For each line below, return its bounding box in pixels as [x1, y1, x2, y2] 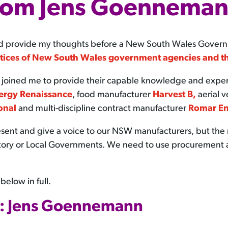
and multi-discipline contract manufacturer [16, 104, 189, 114]
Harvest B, [153, 90, 196, 100]
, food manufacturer [72, 90, 153, 100]
